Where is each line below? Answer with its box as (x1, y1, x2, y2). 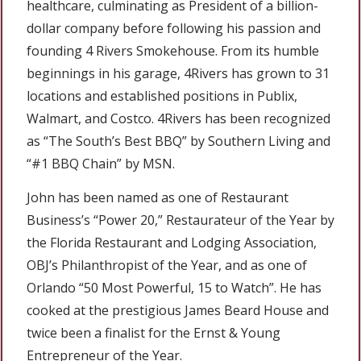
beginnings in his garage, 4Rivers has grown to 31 (27, 64, 330, 83)
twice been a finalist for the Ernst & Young (27, 324, 280, 342)
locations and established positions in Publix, (27, 87, 297, 106)
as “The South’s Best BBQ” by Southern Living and (27, 132, 330, 151)
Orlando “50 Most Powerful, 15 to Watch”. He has (27, 279, 322, 297)
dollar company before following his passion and (27, 19, 321, 38)
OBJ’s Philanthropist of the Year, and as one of (27, 256, 307, 275)
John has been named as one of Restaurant (27, 189, 288, 207)
